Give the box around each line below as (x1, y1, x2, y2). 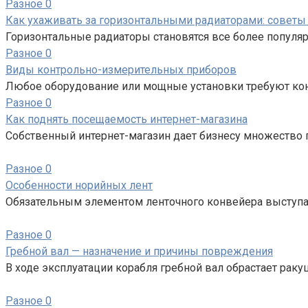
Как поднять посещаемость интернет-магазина (5, 112, 247, 126)
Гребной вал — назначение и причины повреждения (5, 244, 273, 258)
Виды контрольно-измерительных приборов (5, 63, 236, 76)
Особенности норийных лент (5, 178, 153, 192)
